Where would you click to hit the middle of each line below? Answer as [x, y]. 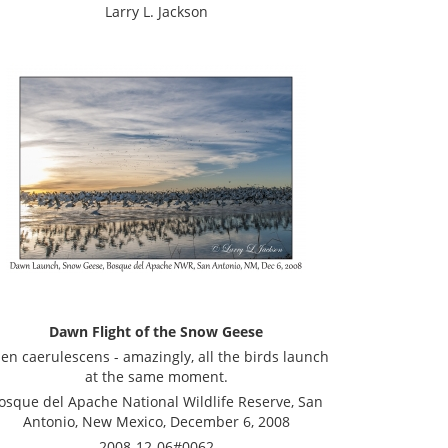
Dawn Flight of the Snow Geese [156, 331]
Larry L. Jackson [156, 11]
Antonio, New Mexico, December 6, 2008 [156, 421]
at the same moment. [156, 376]
